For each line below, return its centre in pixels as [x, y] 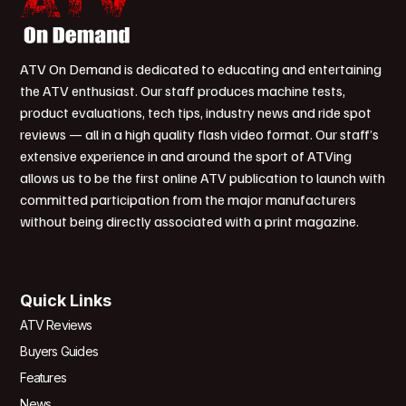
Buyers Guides [59, 352]
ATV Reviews [56, 325]
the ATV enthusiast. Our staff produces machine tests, [183, 91]
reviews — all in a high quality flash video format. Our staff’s [200, 135]
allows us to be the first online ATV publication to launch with [203, 178]
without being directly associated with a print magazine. [190, 222]
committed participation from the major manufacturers [188, 200]
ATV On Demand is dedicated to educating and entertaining [201, 69]
